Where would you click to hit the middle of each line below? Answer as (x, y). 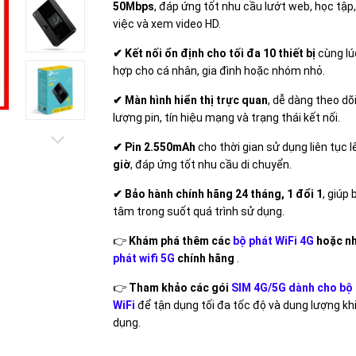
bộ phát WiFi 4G (273, 241)
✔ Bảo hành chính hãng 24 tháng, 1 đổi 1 (217, 194)
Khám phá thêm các (180, 241)
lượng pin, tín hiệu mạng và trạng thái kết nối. (226, 118)
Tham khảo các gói (180, 288)
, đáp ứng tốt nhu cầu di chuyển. (211, 164)
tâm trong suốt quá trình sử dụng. (198, 211)
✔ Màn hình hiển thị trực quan (190, 100)
